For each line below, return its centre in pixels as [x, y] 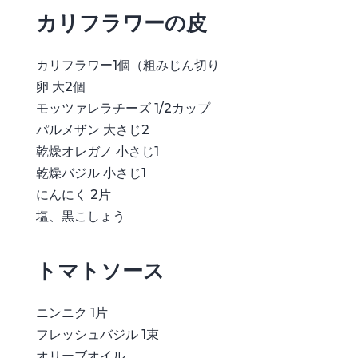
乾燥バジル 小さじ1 [91, 173]
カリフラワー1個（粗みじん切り [127, 65]
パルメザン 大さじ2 [92, 129]
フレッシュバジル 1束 [97, 334]
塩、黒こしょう [80, 216]
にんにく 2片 [73, 194]
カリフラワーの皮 [121, 23]
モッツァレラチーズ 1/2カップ [123, 108]
